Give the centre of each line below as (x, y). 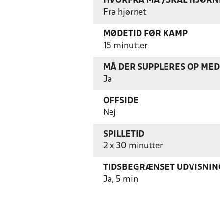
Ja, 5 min (121, 179)
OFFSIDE (121, 101)
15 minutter (125, 46)
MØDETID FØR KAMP (145, 34)
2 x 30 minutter (133, 146)
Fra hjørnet (125, 13)
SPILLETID (124, 134)
